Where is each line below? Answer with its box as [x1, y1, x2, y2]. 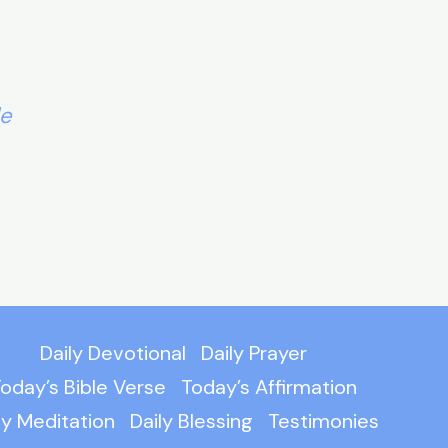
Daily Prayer [201, 340, 308, 367]
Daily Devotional [40, 340, 187, 367]
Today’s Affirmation [181, 374, 358, 401]
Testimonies [267, 408, 379, 435]
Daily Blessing [129, 408, 253, 435]
